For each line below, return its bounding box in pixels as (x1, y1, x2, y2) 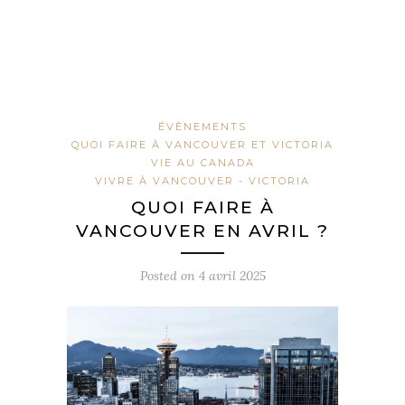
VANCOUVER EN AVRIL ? (76, 221, 329, 242)
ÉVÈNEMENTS (158, 120, 247, 134)
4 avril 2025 (198, 268, 266, 285)
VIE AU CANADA (150, 156, 255, 170)
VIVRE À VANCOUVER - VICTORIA (95, 174, 310, 188)
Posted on (139, 268, 199, 285)
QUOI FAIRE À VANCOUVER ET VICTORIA (71, 138, 334, 152)
